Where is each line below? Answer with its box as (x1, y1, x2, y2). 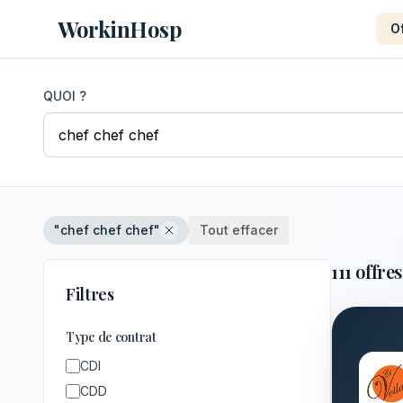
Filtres (66, 283, 114, 305)
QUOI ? (43, 88, 86, 103)
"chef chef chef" (54, 222, 160, 237)
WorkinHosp (58, 14, 183, 43)
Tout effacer (200, 222, 278, 237)
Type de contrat (66, 328, 157, 345)
